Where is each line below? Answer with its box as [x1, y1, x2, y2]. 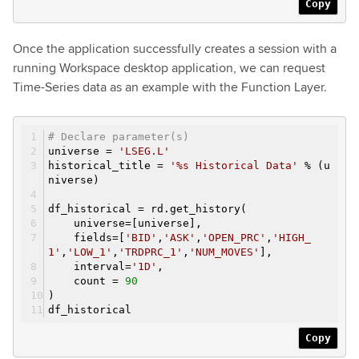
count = [48, 275, 125, 287]
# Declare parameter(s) [48, 131, 189, 143]
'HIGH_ [272, 232, 311, 244]
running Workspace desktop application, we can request [13, 58, 325, 77]
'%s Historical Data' [170, 159, 298, 171]
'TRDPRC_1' [119, 246, 183, 258]
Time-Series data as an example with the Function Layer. [13, 78, 327, 96]
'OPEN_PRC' [202, 232, 266, 244]
